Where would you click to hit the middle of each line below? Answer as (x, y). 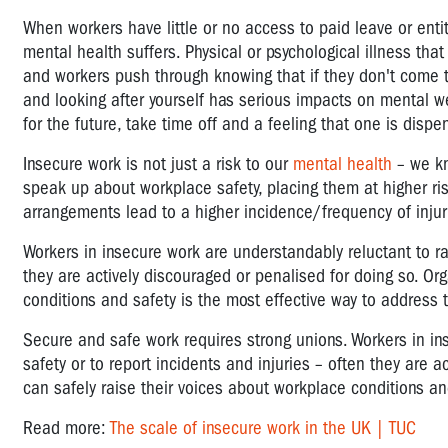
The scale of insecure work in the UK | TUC (263, 428)
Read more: (66, 428)
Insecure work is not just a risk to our (158, 164)
